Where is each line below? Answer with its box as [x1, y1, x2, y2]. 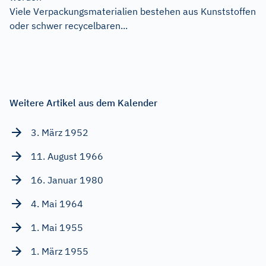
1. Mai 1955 [31, 221, 83, 234]
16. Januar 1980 [31, 174, 103, 186]
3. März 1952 [31, 126, 88, 139]
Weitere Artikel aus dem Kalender [9, 97, 157, 109]
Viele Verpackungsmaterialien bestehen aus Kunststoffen [9, 5, 256, 18]
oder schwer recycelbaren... [9, 20, 128, 32]
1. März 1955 [31, 245, 88, 258]
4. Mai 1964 [31, 198, 83, 210]
